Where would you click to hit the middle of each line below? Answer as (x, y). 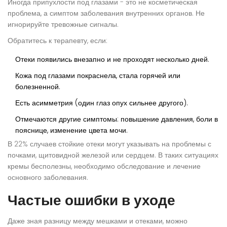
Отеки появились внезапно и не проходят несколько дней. (112, 60)
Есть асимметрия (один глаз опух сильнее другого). (102, 103)
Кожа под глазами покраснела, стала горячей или (98, 76)
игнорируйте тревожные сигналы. (63, 25)
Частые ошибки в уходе (91, 201)
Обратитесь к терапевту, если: (58, 41)
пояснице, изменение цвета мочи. (71, 130)
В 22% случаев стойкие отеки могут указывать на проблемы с (109, 144)
